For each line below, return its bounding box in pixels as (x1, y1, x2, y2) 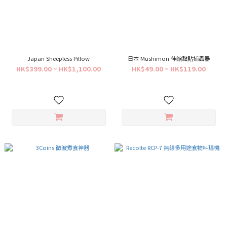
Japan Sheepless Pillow (27, 54, 90, 62)
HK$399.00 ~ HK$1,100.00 (16, 64, 101, 73)
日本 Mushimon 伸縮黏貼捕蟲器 (127, 54, 210, 62)
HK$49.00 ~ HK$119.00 (131, 64, 206, 73)
